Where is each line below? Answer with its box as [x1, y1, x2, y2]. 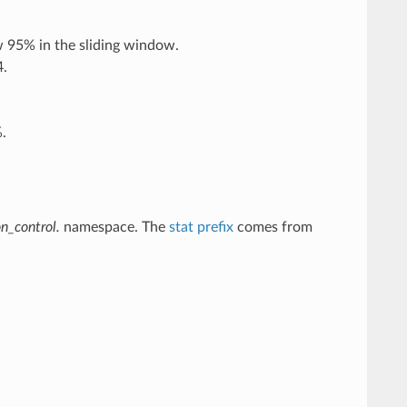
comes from [233, 220, 313, 235]
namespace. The [59, 220, 169, 235]
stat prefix [168, 220, 233, 235]
